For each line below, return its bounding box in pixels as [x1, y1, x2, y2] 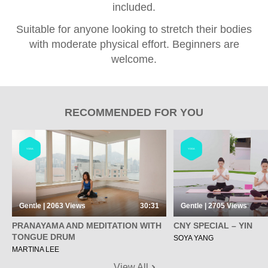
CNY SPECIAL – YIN [173, 221, 252, 231]
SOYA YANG [173, 234, 214, 243]
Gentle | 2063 [19, 202, 65, 211]
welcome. [111, 53, 157, 66]
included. [112, 1, 156, 14]
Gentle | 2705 [181, 202, 227, 211]
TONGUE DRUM [12, 232, 75, 242]
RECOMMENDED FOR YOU [65, 106, 203, 119]
